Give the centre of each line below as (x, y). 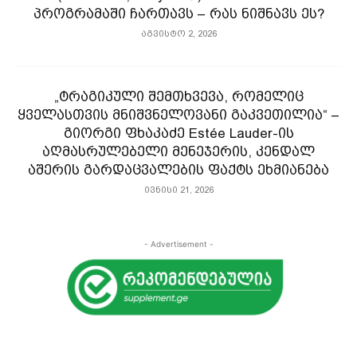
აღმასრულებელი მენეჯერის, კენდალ (178, 152)
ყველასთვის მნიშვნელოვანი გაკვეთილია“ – (178, 115)
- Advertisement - (178, 244)
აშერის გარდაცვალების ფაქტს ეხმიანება (178, 170)
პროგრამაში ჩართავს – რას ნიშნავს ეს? (178, 14)
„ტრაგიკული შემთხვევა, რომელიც (178, 97)
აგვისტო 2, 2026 (178, 34)
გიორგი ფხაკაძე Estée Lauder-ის (178, 133)
